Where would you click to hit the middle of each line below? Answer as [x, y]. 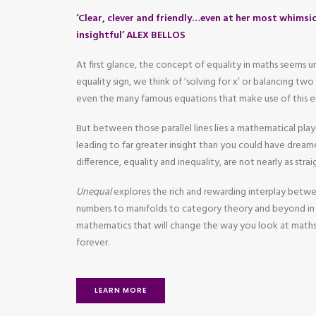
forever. [93, 243]
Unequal [94, 192]
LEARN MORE [121, 290]
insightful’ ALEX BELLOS [131, 36]
